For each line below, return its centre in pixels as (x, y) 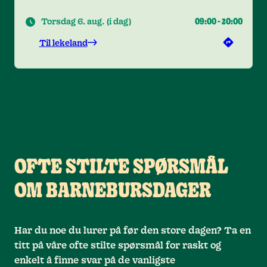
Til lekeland (63, 44)
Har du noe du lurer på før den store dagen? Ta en (133, 231)
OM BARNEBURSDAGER (113, 192)
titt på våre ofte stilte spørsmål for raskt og (118, 246)
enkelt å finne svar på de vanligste (95, 261)
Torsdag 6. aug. (73, 22)
